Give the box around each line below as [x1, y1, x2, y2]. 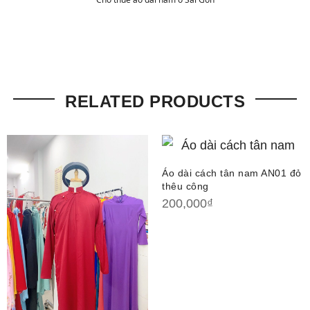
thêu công [162, 181, 209, 192]
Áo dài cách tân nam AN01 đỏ [162, 167, 302, 179]
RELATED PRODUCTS [65, 92, 245, 111]
